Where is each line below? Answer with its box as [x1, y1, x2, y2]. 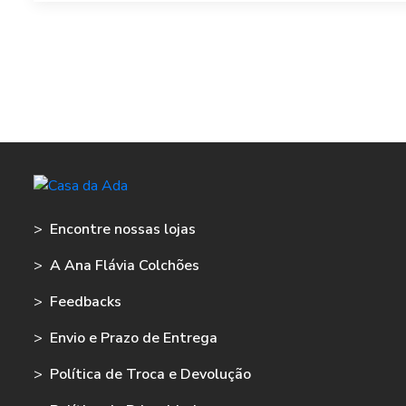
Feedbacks [50, 292, 121, 313]
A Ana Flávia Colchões [50, 256, 199, 276]
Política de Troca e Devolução [50, 364, 251, 385]
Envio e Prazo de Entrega [50, 328, 217, 349]
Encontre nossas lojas [50, 219, 196, 240]
